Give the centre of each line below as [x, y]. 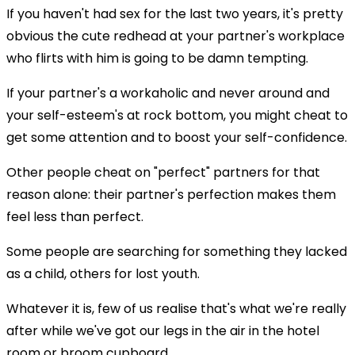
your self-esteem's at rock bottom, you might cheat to [177, 115]
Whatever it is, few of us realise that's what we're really [176, 308]
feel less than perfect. [75, 216]
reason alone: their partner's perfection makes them [171, 194]
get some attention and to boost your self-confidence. [177, 137]
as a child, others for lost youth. [103, 273]
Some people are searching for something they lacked [177, 251]
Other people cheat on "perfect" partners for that [163, 172]
